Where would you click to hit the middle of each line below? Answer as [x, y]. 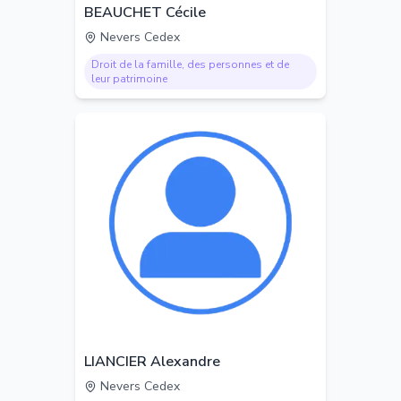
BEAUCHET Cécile [145, 13]
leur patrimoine [129, 79]
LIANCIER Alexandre [152, 362]
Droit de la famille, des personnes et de [190, 64]
